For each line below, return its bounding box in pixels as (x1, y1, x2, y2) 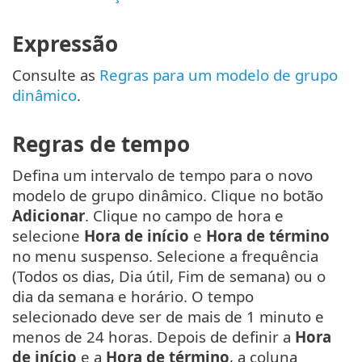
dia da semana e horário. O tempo (12, 286, 254, 307)
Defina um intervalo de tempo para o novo (12, 165, 313, 186)
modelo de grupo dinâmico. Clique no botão (12, 185, 323, 206)
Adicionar (12, 205, 85, 226)
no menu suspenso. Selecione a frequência (12, 246, 318, 267)
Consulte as (12, 64, 99, 85)
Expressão (12, 28, 118, 58)
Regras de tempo (12, 129, 190, 159)
